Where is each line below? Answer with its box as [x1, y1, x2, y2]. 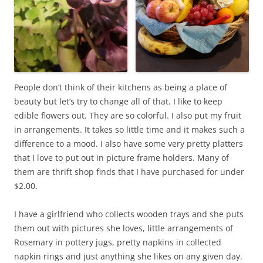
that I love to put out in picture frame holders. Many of [14, 151, 229, 163]
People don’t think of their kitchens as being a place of [14, 81, 227, 93]
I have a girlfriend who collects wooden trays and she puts [14, 208, 244, 220]
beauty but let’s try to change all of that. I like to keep [14, 95, 222, 107]
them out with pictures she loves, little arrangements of [14, 222, 233, 234]
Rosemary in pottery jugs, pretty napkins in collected [14, 236, 221, 248]
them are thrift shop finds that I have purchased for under [14, 166, 244, 177]
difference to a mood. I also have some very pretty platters [14, 137, 243, 149]
